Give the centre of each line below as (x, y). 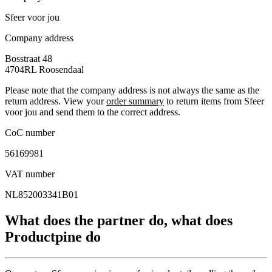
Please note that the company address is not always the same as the (132, 90)
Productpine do (53, 237)
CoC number (30, 133)
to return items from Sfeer (214, 101)
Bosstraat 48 (29, 59)
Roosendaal (61, 70)
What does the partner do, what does (119, 221)
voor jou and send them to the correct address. (93, 112)
